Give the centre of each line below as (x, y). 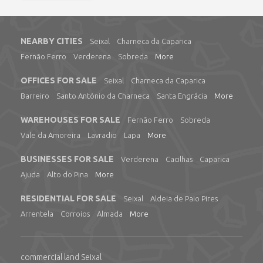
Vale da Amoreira (50, 135)
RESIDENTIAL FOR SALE (68, 198)
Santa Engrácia (182, 96)
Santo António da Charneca (103, 96)
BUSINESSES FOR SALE (67, 159)
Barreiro (35, 96)
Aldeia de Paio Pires (184, 198)
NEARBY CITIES (52, 41)
